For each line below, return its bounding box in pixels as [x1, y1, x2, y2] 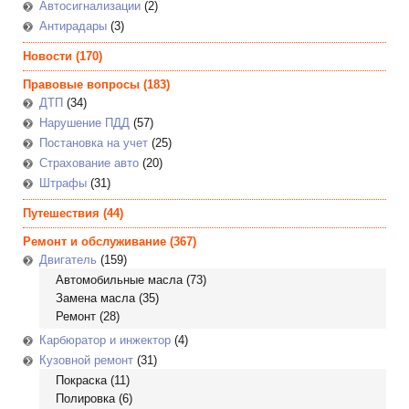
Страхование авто [39, 156, 139, 170]
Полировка [56, 392, 115, 405]
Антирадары [39, 19, 107, 33]
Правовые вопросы [23, 78, 140, 91]
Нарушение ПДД [39, 116, 130, 130]
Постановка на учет [39, 136, 148, 150]
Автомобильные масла [56, 273, 183, 287]
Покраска [56, 373, 107, 387]
